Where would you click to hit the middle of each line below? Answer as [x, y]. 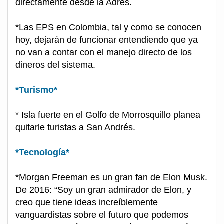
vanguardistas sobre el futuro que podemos [102, 215]
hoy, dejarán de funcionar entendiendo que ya [107, 40]
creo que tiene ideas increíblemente [87, 203]
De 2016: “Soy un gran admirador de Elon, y [103, 190]
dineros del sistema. [55, 65]
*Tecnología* [42, 153]
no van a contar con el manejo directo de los [104, 53]
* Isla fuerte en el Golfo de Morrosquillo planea [108, 115]
